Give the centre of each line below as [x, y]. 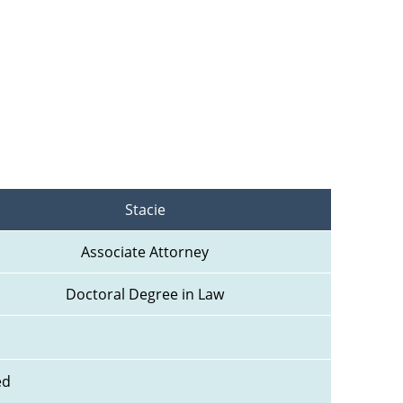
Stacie [145, 210]
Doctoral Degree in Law [145, 295]
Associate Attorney [145, 252]
